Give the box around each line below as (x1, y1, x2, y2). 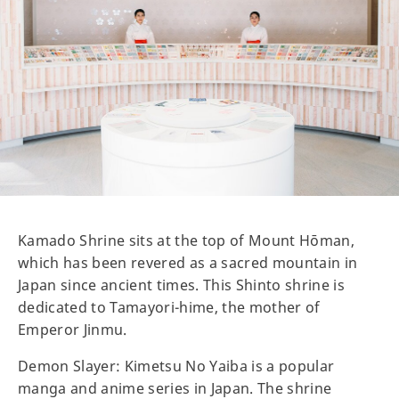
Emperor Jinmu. (18, 319, 127, 339)
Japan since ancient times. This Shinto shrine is (18, 274, 346, 295)
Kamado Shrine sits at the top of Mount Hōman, (18, 230, 355, 250)
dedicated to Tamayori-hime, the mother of (18, 297, 321, 317)
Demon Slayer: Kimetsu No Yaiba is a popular (18, 355, 335, 376)
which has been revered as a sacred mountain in (18, 252, 358, 273)
